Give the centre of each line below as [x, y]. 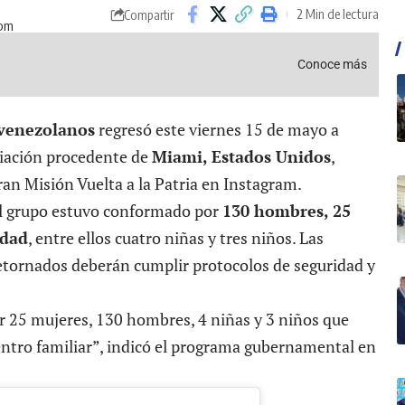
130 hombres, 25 [287, 211]
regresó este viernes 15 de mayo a [217, 130]
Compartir [149, 14]
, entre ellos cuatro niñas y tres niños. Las [176, 238]
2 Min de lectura [338, 14]
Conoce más [334, 64]
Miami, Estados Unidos [241, 157]
